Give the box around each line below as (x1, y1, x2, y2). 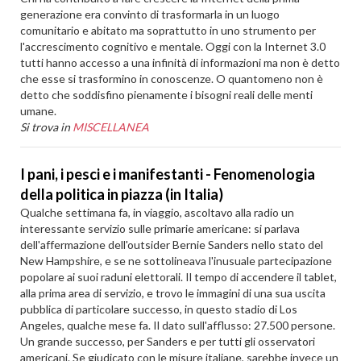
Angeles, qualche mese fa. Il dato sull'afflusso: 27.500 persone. (20, 318, 336, 332)
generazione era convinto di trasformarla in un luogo (20, 7, 280, 21)
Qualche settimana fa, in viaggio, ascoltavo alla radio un (20, 205, 295, 219)
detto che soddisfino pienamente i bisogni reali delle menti (20, 88, 313, 102)
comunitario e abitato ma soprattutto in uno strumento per (20, 23, 317, 37)
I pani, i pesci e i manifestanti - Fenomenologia (20, 165, 316, 183)
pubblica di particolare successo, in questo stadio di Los (20, 302, 298, 316)
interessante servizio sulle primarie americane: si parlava (20, 222, 301, 235)
